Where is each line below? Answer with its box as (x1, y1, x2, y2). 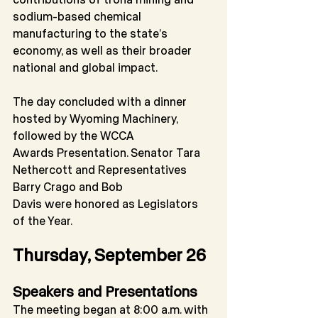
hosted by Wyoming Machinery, (13, 111, 180, 126)
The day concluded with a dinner (13, 94, 190, 109)
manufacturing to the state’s (13, 26, 168, 40)
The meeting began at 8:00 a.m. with (13, 302, 211, 317)
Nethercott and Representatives (13, 163, 190, 177)
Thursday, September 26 (13, 244, 206, 265)
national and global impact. (13, 60, 158, 75)
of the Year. (13, 214, 72, 228)
